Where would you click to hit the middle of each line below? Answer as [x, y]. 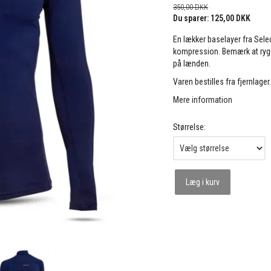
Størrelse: [190, 127]
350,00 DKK [191, 7]
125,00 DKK [231, 18]
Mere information [203, 100]
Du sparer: [192, 18]
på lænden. [192, 64]
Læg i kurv [203, 182]
